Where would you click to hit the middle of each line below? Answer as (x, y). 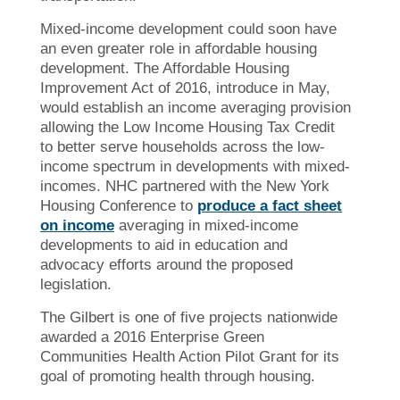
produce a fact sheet (270, 205)
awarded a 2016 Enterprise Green (152, 337)
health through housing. (235, 376)
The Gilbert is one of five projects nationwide (189, 317)
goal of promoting (98, 376)
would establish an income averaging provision (196, 107)
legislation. (76, 284)
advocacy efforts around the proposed (167, 264)
